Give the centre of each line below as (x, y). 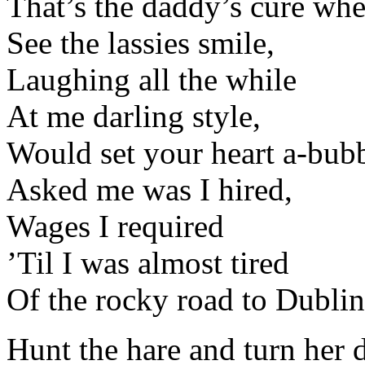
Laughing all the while (152, 80)
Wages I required (115, 226)
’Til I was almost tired (148, 263)
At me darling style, (134, 117)
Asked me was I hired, (150, 190)
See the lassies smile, (141, 43)
